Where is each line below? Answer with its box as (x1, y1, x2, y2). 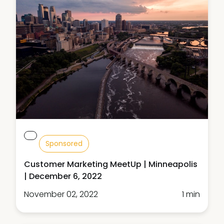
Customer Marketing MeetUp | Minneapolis (24, 158, 197, 170)
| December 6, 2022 (24, 170, 102, 182)
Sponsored (45, 138, 82, 149)
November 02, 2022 (24, 188, 98, 200)
